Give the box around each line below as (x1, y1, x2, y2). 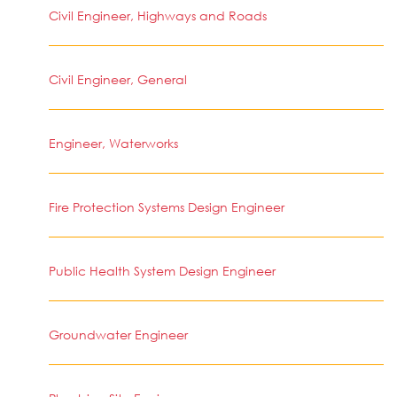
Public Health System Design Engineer (49, 262, 276, 279)
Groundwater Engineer (49, 326, 188, 343)
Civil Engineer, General (49, 71, 187, 88)
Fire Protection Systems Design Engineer (49, 198, 284, 215)
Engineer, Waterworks (49, 135, 178, 152)
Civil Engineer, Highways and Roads (49, 7, 267, 24)
